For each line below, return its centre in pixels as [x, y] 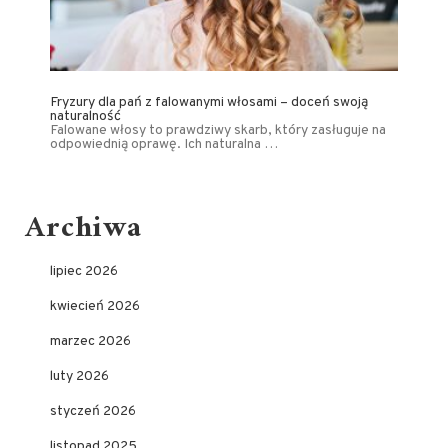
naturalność [85, 117]
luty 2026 [79, 377]
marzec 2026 [90, 342]
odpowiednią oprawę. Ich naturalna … [164, 145]
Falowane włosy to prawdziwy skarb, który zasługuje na [218, 131]
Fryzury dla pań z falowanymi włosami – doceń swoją [209, 103]
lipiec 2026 [84, 272]
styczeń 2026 [93, 412]
